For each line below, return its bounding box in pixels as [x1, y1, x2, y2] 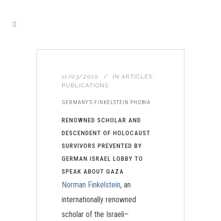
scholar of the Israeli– [62, 210, 129, 219]
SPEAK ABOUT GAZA [62, 168, 124, 175]
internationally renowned [62, 195, 136, 204]
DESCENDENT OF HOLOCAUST [62, 129, 150, 137]
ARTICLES [121, 73, 152, 80]
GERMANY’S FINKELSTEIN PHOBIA [62, 99, 150, 106]
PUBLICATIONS [62, 82, 109, 89]
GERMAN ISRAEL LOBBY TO [62, 155, 143, 162]
